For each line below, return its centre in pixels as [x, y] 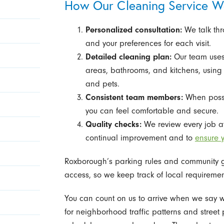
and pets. [102, 83]
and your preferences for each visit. [148, 43]
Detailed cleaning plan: [128, 56]
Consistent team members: [134, 97]
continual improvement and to [140, 137]
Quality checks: [113, 124]
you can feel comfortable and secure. [152, 110]
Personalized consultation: [133, 29]
